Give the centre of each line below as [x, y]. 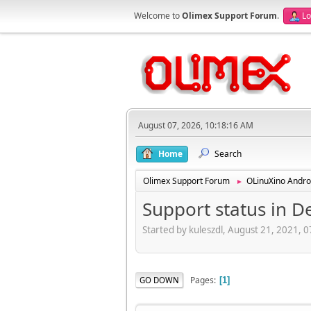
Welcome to [158, 16]
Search [228, 154]
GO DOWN [159, 280]
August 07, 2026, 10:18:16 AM [196, 125]
